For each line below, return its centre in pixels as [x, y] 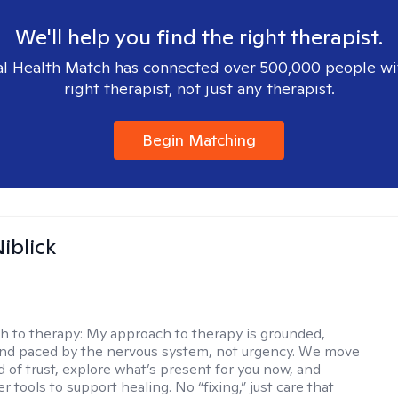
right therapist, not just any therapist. [199, 88]
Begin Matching [199, 140]
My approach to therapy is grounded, [206, 334]
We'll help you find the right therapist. [199, 37]
